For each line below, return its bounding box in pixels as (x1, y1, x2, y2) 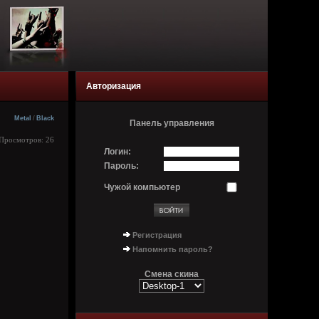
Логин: (104, 147, 131, 157)
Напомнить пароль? (132, 245, 213, 253)
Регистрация (132, 231, 182, 239)
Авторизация (86, 81, 141, 91)
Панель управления (129, 118, 214, 128)
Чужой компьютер (104, 182, 180, 192)
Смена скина (145, 269, 199, 279)
